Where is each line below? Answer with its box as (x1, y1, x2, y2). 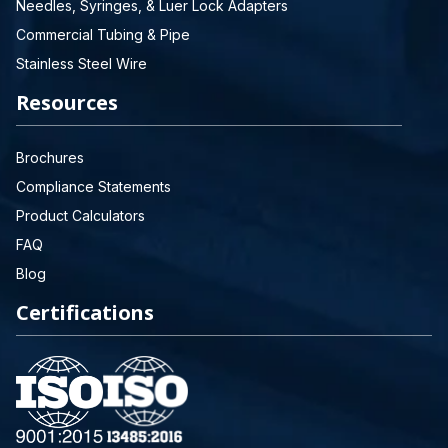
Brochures (16, 149, 84, 166)
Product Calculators (16, 207, 145, 224)
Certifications (16, 299, 154, 326)
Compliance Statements (16, 178, 171, 195)
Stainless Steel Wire (16, 55, 147, 72)
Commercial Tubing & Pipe (16, 26, 190, 43)
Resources (16, 89, 118, 116)
